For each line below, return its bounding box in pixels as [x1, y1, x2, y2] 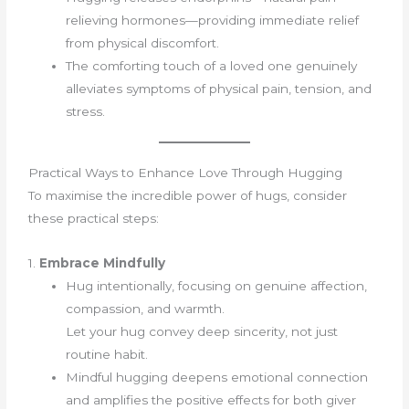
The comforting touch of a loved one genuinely [66, 58, 358, 73]
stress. [66, 103, 106, 119]
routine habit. [66, 347, 149, 362]
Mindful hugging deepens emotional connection [66, 370, 369, 385]
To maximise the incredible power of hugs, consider [28, 188, 348, 204]
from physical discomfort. [66, 35, 220, 50]
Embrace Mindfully [39, 256, 166, 271]
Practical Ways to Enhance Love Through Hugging [28, 165, 343, 181]
